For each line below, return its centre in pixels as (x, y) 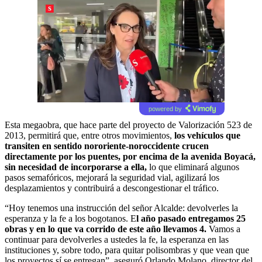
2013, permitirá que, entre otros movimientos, (89, 136)
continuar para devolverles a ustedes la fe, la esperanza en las (117, 240)
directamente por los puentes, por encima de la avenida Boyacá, (130, 157)
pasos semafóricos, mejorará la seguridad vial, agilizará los (112, 178)
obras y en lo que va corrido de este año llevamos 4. (106, 229)
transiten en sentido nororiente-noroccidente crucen (107, 146)
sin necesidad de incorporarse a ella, (76, 167)
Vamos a (223, 229)
